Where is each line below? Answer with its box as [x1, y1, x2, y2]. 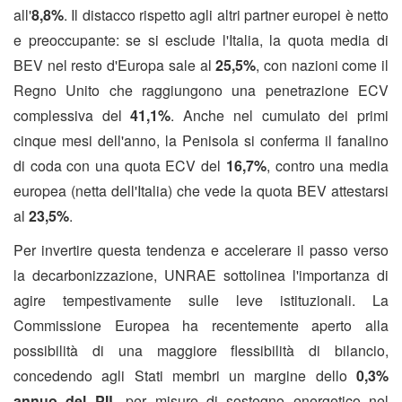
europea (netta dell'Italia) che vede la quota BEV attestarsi [13, 180, 389, 202]
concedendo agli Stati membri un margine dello [13, 365, 356, 387]
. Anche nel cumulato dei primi [170, 105, 389, 127]
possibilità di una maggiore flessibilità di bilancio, [13, 340, 389, 362]
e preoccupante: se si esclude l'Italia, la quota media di [13, 30, 389, 51]
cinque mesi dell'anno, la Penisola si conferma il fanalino [13, 130, 389, 152]
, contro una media [266, 155, 389, 177]
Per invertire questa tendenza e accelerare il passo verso [13, 240, 389, 261]
